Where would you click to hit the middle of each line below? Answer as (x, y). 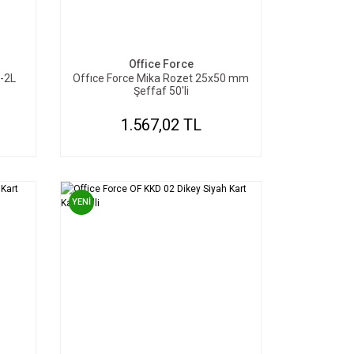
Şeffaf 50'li (161, 91)
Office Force (161, 64)
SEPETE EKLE (168, 26)
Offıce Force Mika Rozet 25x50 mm (161, 78)
